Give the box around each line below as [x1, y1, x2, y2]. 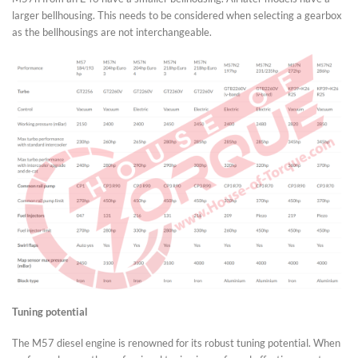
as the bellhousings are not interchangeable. [12, 25, 212, 38]
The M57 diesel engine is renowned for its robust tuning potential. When [12, 336, 340, 349]
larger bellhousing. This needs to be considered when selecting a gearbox [12, 8, 342, 22]
